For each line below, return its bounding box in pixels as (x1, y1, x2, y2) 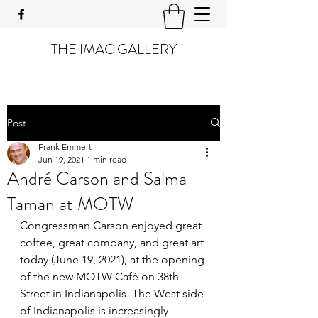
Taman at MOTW (7, 190, 133, 217)
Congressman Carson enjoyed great (20, 218, 204, 232)
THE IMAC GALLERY (50, 38, 177, 60)
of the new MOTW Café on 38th (20, 269, 182, 283)
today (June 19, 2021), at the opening (20, 252, 207, 266)
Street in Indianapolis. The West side (20, 286, 207, 300)
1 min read (87, 153, 126, 165)
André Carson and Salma (7, 165, 187, 192)
